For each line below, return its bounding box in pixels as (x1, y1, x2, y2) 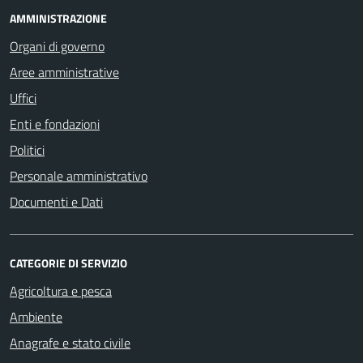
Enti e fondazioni (10, 113, 100, 134)
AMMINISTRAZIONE (10, 9, 107, 27)
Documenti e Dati (10, 191, 103, 211)
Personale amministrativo (10, 165, 147, 186)
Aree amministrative (10, 62, 119, 82)
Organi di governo (10, 36, 105, 56)
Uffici (10, 88, 36, 108)
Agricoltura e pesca (10, 280, 112, 301)
